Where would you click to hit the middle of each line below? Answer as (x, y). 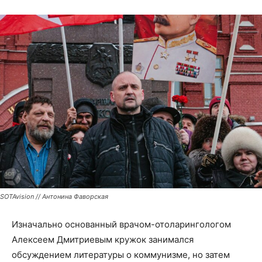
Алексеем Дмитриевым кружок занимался (103, 240)
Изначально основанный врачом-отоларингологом (121, 225)
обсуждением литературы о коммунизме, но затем (121, 255)
